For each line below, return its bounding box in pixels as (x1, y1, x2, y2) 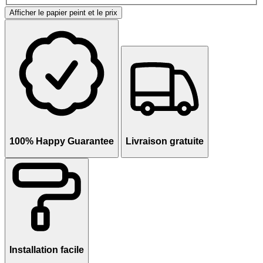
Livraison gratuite (126, 136, 204, 147)
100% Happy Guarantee (9, 136, 114, 147)
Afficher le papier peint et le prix (9, 8, 117, 17)
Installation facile (9, 245, 84, 255)
